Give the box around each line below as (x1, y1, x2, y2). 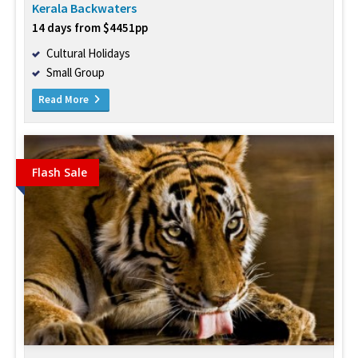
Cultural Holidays (46, 46, 130, 62)
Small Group (46, 65, 105, 81)
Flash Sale (32, 165, 87, 181)
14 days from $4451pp (32, 20, 148, 36)
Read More (38, 93, 91, 107)
